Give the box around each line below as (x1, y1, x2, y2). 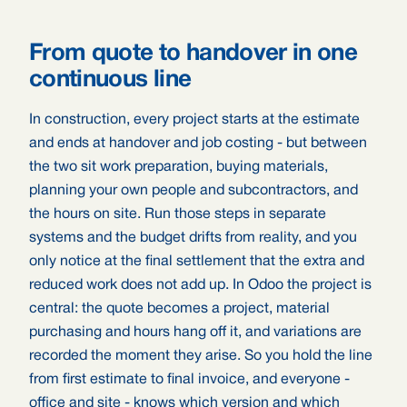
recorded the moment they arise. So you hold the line (29, 350, 372, 362)
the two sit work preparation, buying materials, (29, 161, 328, 174)
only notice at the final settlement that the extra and (29, 255, 364, 268)
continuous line (29, 69, 192, 91)
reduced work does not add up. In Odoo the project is (29, 279, 372, 292)
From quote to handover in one (29, 43, 358, 65)
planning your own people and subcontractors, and (29, 184, 358, 197)
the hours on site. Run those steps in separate (29, 208, 326, 221)
